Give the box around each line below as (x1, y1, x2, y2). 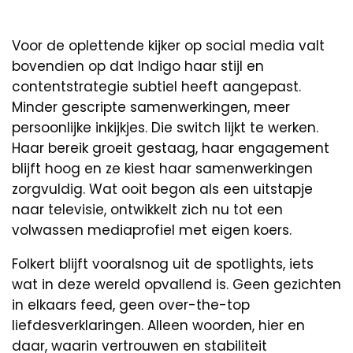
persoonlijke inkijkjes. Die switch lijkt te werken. (12, 117, 318, 137)
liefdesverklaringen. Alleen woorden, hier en (12, 315, 305, 335)
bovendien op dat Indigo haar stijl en (12, 56, 264, 76)
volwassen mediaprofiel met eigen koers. (12, 220, 292, 240)
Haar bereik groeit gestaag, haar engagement (12, 138, 329, 158)
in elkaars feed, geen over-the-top (12, 295, 250, 314)
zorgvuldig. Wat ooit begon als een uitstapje (12, 179, 313, 199)
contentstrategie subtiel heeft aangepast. (12, 76, 301, 96)
